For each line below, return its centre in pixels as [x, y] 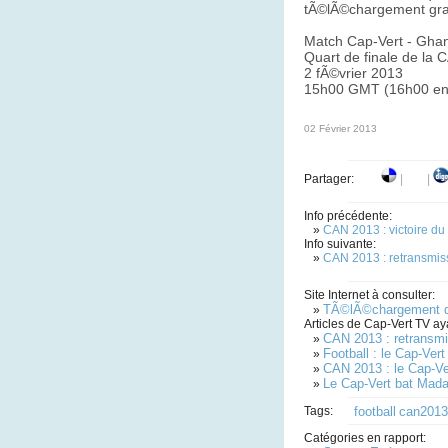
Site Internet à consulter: [369, 295]
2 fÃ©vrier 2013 [353, 73]
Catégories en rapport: [365, 438]
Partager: [342, 179]
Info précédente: [348, 216]
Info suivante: [340, 244]
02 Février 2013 [340, 128]
